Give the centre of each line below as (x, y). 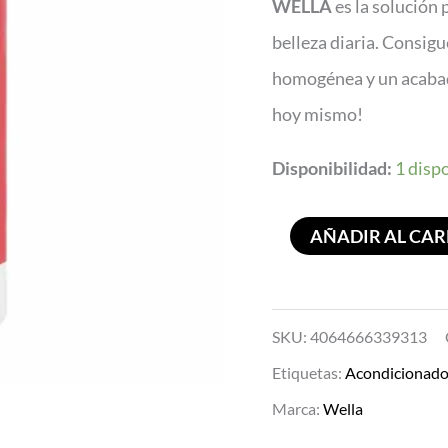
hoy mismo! (317, 113)
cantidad (305, 89)
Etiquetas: (308, 372)
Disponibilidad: (332, 167)
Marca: (297, 408)
